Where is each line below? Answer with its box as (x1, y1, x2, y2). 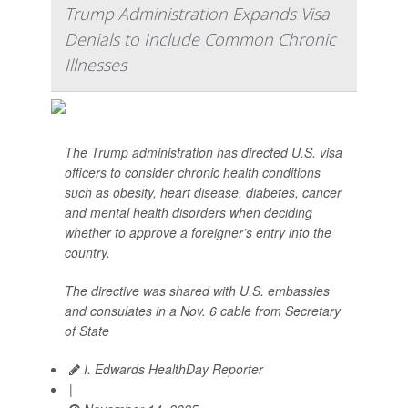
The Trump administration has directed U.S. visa (65, 143, 342, 161)
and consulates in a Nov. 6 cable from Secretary (65, 301, 341, 320)
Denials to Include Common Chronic (65, 28, 336, 50)
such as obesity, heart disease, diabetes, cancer (65, 183, 342, 201)
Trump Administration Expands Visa (65, 3, 330, 25)
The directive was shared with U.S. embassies (65, 281, 330, 300)
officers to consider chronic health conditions (65, 163, 321, 181)
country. (65, 243, 110, 261)
